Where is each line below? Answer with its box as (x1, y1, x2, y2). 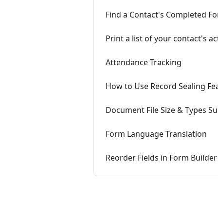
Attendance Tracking (106, 57, 182, 68)
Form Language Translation (106, 128, 207, 139)
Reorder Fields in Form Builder (106, 152, 217, 163)
